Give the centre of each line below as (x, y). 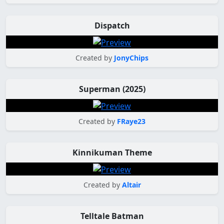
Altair (131, 184)
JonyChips (131, 58)
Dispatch (112, 26)
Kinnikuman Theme (112, 152)
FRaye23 (131, 121)
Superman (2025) (112, 89)
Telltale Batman (112, 216)
